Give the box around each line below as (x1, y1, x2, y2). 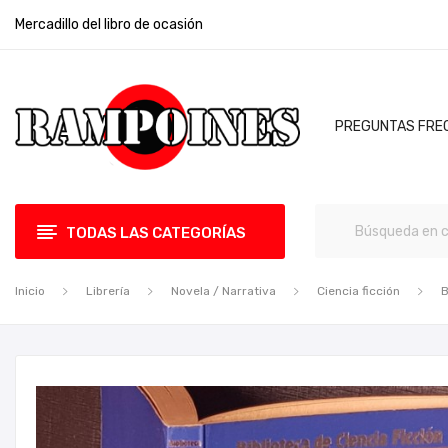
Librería (86, 284, 130, 298)
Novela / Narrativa (171, 284, 276, 298)
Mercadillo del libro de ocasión (15, 16, 203, 33)
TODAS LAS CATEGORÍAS (66, 224, 246, 242)
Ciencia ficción (317, 284, 400, 298)
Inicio (15, 284, 45, 298)
